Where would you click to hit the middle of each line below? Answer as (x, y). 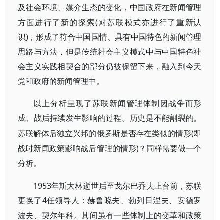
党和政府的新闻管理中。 (61, 81)
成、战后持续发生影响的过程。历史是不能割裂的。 (110, 118)
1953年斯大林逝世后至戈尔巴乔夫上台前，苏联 (118, 186)
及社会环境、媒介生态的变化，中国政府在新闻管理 (110, 7)
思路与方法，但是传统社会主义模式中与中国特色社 (110, 52)
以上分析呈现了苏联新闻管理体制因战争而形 (118, 103)
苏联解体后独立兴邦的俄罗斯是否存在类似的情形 (105, 133)
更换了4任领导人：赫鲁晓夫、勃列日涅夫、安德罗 (110, 200)
